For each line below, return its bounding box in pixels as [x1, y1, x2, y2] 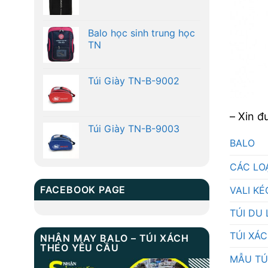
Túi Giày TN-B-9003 [87, 123, 179, 135]
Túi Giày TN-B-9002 [87, 75, 179, 87]
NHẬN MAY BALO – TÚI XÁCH [39, 232, 189, 245]
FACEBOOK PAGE [39, 184, 126, 196]
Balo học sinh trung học [87, 27, 195, 39]
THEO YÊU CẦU [39, 242, 119, 254]
